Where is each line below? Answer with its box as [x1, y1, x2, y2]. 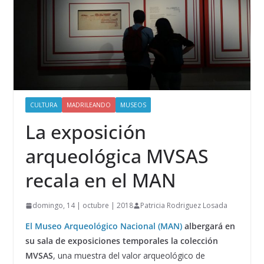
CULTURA [29, 101, 57, 110]
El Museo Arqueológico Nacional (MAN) [25, 220, 182, 232]
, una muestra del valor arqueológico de [52, 250, 205, 262]
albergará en [181, 220, 235, 232]
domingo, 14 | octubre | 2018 [32, 200, 133, 211]
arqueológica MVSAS [25, 143, 209, 169]
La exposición [25, 119, 146, 145]
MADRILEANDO [66, 101, 111, 110]
